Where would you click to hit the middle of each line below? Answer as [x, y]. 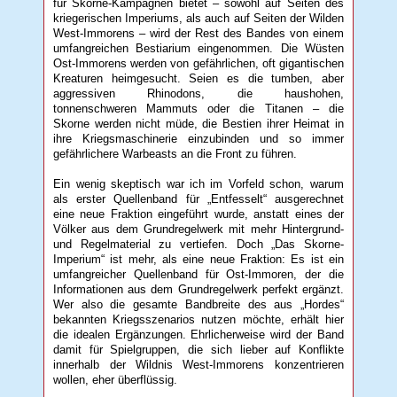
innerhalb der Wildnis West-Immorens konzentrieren [198, 364]
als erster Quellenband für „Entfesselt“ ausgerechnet [198, 198]
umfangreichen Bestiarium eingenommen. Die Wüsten [198, 48]
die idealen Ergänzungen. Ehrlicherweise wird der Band [198, 334]
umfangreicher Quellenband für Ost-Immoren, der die [198, 274]
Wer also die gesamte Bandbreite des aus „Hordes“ [198, 304]
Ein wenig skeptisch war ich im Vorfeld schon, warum [198, 183]
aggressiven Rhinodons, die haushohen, [198, 93]
